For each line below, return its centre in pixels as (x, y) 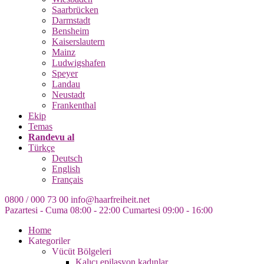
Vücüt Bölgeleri (82, 251)
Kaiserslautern (78, 42)
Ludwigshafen (79, 63)
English (66, 169)
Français (67, 179)
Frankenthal (74, 105)
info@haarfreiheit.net (110, 199)
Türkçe (42, 148)
